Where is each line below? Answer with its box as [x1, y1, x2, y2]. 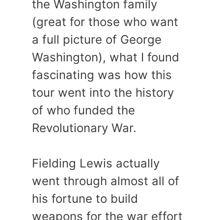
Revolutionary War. [32, 121, 137, 136]
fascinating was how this [32, 68, 172, 82]
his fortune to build [32, 192, 138, 206]
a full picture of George [32, 32, 162, 47]
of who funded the [32, 103, 135, 118]
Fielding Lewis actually [32, 156, 160, 171]
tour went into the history [32, 85, 174, 100]
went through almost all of [32, 174, 179, 189]
